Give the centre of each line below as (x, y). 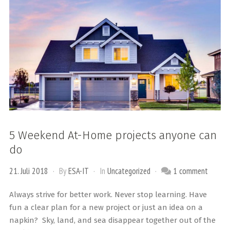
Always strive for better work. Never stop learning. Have (108, 195)
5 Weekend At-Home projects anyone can (113, 136)
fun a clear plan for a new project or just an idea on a (106, 208)
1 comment (190, 171)
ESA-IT (78, 171)
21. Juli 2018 (28, 171)
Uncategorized (129, 171)
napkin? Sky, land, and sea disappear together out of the (112, 221)
